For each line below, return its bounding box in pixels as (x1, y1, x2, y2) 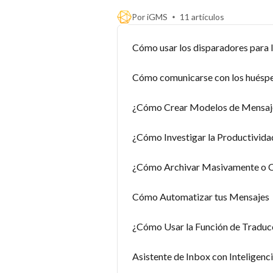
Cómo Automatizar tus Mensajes (132, 191, 269, 202)
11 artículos (180, 12, 224, 22)
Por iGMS (132, 12, 168, 22)
